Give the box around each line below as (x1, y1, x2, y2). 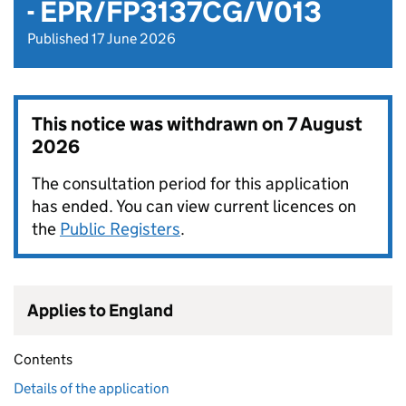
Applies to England (27, 300, 173, 322)
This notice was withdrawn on (32, 112, 287, 137)
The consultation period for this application (32, 173, 349, 195)
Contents (14, 351, 72, 369)
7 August (287, 112, 362, 137)
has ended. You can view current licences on (32, 196, 356, 217)
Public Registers (60, 218, 180, 240)
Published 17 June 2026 (27, 30, 176, 48)
